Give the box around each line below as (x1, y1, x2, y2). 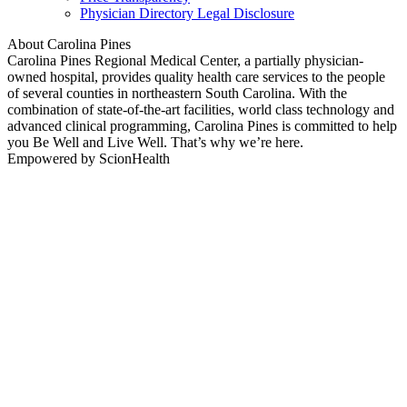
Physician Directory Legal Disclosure (80, 5, 294, 22)
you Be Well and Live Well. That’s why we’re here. (7, 134, 303, 151)
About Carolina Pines (7, 36, 131, 53)
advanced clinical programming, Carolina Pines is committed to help (7, 118, 397, 134)
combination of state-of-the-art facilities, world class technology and (7, 102, 394, 118)
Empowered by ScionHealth (7, 151, 170, 167)
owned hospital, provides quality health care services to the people (7, 69, 385, 85)
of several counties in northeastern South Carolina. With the (7, 85, 347, 102)
